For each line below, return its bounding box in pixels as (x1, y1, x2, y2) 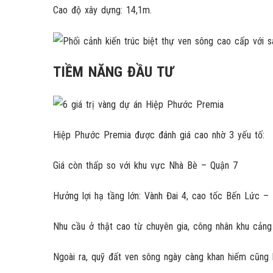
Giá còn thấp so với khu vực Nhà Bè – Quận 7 (53, 159, 238, 171)
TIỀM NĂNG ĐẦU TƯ (53, 63, 174, 81)
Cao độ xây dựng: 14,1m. (53, 4, 152, 16)
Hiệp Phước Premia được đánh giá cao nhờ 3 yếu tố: (53, 129, 264, 141)
